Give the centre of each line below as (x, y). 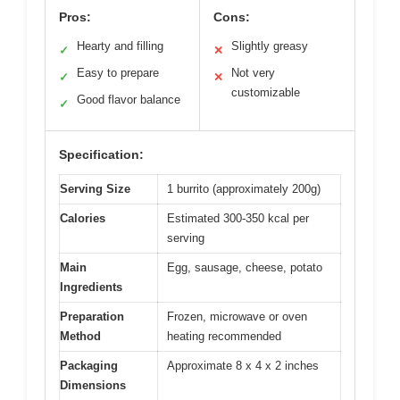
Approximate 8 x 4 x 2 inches (243, 366)
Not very (253, 73)
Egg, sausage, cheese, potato (245, 268)
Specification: (101, 155)
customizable (266, 93)
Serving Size (95, 189)
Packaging (89, 366)
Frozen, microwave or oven (237, 317)
